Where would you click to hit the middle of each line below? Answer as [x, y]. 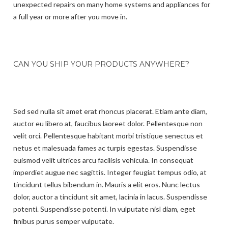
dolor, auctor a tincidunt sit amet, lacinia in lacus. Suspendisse [110, 196]
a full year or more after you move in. [70, 16]
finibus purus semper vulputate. [64, 221]
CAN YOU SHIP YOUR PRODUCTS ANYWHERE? [101, 64]
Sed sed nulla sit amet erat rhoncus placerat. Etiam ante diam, [110, 111]
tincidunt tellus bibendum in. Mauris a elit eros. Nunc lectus [107, 184]
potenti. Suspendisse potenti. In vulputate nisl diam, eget [104, 209]
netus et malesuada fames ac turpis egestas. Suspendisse [105, 148]
